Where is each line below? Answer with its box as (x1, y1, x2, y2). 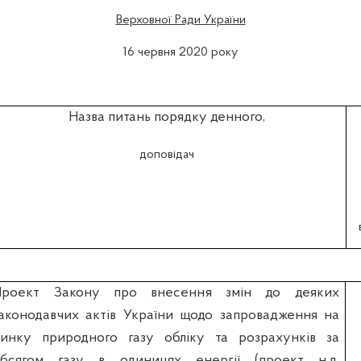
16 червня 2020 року (123, 46, 238, 60)
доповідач (139, 147, 194, 161)
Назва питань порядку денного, (68, 110, 265, 126)
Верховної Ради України (115, 14, 246, 27)
